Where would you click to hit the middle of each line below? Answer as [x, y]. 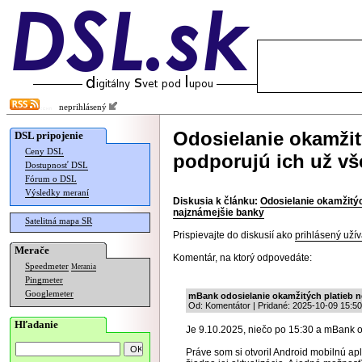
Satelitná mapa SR [59, 221]
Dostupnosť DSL [57, 165]
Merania [84, 267]
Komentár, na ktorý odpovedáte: [242, 258]
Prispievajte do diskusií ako [234, 235]
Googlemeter [49, 294]
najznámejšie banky [219, 213]
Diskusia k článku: [215, 201]
